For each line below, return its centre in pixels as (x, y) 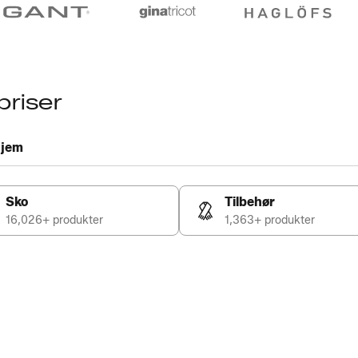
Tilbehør (250, 202)
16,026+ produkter (54, 220)
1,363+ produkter (270, 220)
